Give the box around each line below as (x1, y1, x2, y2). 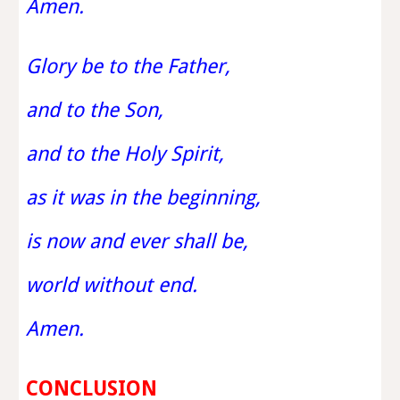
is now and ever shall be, (26, 229, 249, 253)
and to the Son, (26, 98, 164, 121)
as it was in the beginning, (26, 186, 262, 209)
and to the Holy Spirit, (26, 142, 225, 165)
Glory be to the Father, (26, 54, 231, 78)
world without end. (26, 273, 198, 296)
